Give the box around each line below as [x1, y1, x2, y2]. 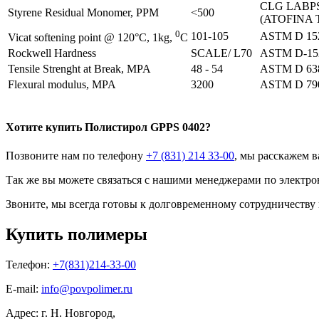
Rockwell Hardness [8, 47, 96, 60]
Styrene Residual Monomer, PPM [8, 6, 159, 19]
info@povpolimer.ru [41, 282, 132, 295]
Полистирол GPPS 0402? [85, 121, 211, 134]
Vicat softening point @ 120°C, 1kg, [8, 31, 175, 44]
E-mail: [6, 282, 41, 295]
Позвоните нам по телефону [6, 149, 146, 162]
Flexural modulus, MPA [8, 78, 116, 91]
